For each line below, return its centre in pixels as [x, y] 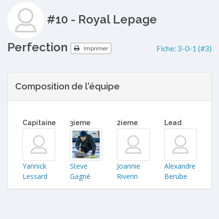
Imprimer [95, 48]
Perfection [39, 47]
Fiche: [167, 48]
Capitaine [39, 123]
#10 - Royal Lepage [100, 19]
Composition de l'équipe [67, 86]
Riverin [127, 176]
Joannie [129, 166]
